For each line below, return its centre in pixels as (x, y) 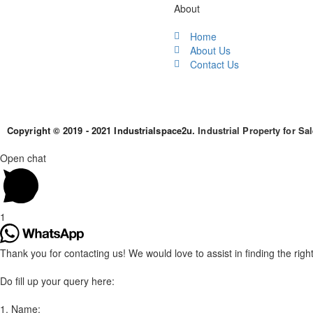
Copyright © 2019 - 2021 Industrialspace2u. (103, 130)
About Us (210, 50)
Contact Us (214, 64)
